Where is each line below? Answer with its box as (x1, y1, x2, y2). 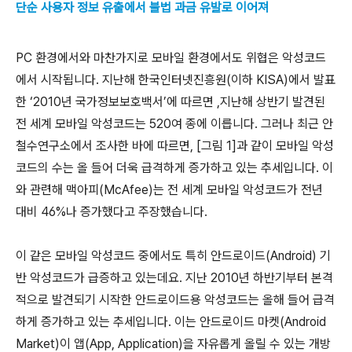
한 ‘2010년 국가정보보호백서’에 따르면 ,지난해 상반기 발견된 (16, 94, 325, 109)
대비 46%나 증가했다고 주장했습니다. (16, 204, 207, 219)
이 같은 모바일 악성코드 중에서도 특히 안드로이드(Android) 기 (16, 248, 331, 263)
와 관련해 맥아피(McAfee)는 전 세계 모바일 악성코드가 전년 (16, 182, 323, 197)
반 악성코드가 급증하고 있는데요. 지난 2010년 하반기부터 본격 (16, 270, 333, 285)
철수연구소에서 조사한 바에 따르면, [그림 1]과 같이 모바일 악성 (16, 138, 334, 153)
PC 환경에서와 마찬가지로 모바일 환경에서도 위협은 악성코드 (16, 50, 326, 65)
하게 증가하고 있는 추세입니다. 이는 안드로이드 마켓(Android (16, 314, 326, 329)
